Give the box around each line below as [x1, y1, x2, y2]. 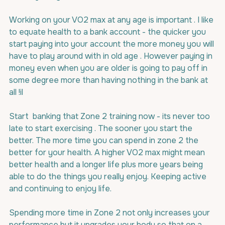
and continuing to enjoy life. [9, 183, 111, 194]
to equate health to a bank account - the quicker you [9, 27, 208, 37]
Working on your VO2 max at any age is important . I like [9, 15, 215, 25]
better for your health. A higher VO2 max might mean [9, 147, 207, 158]
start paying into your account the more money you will [9, 39, 216, 49]
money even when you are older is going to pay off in [9, 63, 209, 73]
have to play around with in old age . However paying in [9, 51, 214, 61]
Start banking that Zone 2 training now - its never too [9, 111, 212, 122]
